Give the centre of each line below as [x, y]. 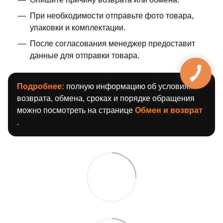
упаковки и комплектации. [78, 27]
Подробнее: [41, 86]
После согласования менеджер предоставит [112, 43]
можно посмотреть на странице [76, 110]
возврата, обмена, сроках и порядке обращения [106, 98]
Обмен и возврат [169, 110]
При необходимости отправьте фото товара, [112, 15]
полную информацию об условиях [128, 86]
